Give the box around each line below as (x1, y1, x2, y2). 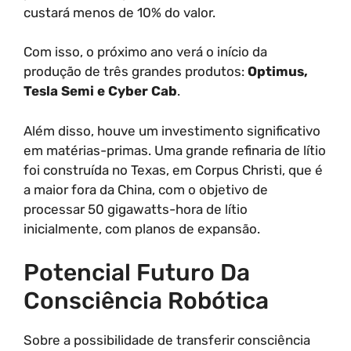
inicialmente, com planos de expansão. (24, 220, 260, 237)
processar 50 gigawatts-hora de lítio (24, 201, 248, 217)
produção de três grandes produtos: (24, 63, 248, 79)
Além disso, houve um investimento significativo (24, 122, 320, 139)
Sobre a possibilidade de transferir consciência (24, 332, 310, 348)
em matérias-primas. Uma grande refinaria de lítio (24, 142, 326, 158)
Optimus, (248, 63, 308, 79)
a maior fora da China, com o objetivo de (24, 181, 268, 197)
